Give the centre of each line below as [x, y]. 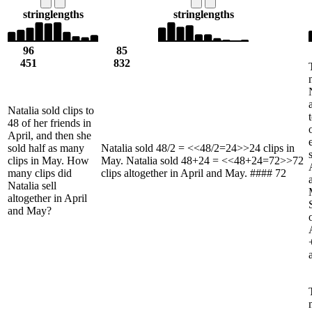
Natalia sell [32, 185]
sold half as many [46, 148]
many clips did [40, 173]
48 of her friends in [49, 123]
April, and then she [49, 135]
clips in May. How [48, 160]
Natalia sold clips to [51, 110]
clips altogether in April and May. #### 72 [194, 173]
